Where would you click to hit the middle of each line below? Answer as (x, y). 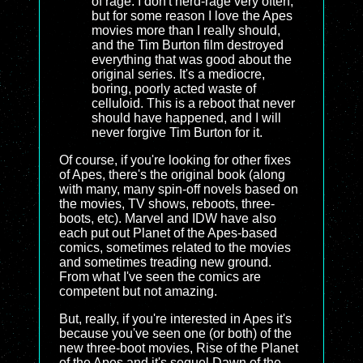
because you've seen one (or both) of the (175, 333)
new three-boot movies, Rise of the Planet (179, 348)
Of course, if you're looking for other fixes (175, 160)
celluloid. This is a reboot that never (193, 103)
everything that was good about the (192, 60)
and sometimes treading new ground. (165, 262)
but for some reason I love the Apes (192, 16)
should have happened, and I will (186, 118)
